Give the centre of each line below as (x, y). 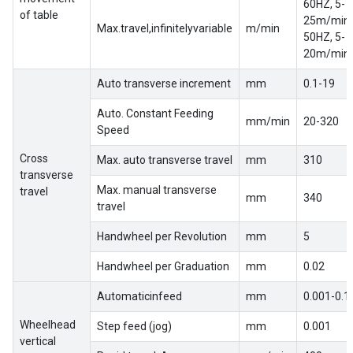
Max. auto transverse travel (165, 160)
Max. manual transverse (157, 190)
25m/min (327, 20)
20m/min (327, 54)
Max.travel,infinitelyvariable (165, 28)
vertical (38, 341)
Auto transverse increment (164, 84)
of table (39, 15)
